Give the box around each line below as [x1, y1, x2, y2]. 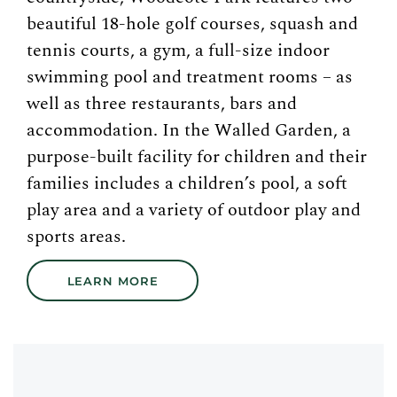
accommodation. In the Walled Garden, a [27, 117, 351, 144]
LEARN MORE [66, 273, 159, 287]
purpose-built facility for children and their [27, 144, 367, 170]
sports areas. [27, 223, 126, 250]
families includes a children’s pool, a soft [27, 170, 347, 197]
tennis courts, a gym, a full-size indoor [27, 37, 330, 64]
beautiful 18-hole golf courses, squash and [27, 11, 358, 37]
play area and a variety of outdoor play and [27, 197, 361, 223]
